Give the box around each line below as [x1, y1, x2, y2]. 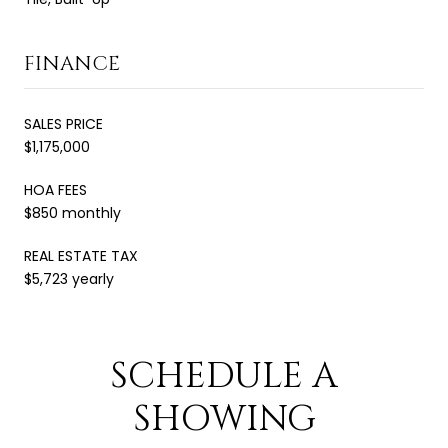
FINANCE [24, 49, 120, 77]
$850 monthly [24, 202, 121, 223]
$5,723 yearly [24, 268, 114, 289]
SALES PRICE [24, 113, 103, 134]
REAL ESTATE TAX [24, 245, 138, 266]
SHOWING [132, 394, 316, 443]
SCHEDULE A [110, 351, 338, 400]
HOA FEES [24, 179, 87, 200]
